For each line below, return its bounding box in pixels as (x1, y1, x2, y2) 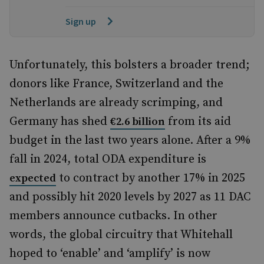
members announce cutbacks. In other (9, 209, 217, 223)
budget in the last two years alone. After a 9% (9, 133, 250, 148)
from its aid (165, 114, 231, 129)
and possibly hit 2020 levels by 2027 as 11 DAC (9, 190, 251, 204)
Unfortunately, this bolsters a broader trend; (9, 58, 249, 72)
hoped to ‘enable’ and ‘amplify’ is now (9, 246, 210, 261)
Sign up (65, 15, 96, 27)
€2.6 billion (110, 115, 165, 128)
